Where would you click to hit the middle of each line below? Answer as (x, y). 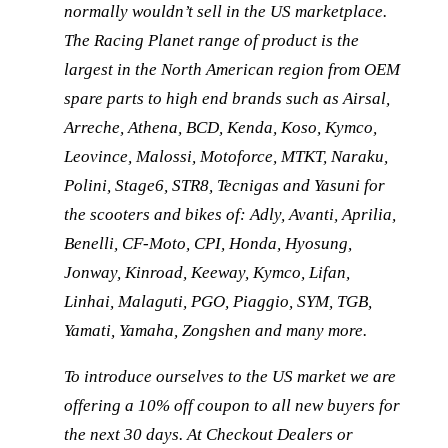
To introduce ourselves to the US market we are (230, 377)
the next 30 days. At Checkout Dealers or (208, 435)
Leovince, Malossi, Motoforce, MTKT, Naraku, (226, 157)
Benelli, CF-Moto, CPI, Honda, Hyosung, (208, 244)
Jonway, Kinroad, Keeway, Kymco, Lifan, (207, 273)
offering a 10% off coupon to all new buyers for (232, 406)
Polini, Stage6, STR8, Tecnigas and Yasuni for (224, 186)
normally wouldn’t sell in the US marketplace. (225, 12)
